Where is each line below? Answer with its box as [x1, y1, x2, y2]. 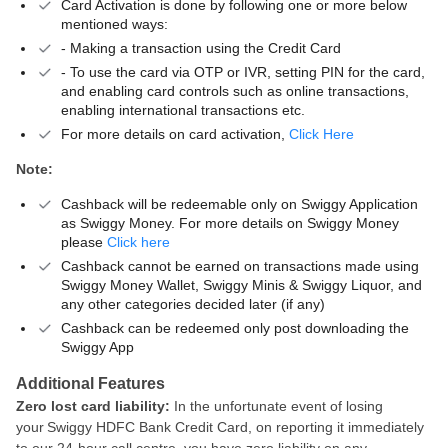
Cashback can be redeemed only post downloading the [61, 320, 409, 336]
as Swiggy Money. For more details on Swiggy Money [61, 215, 399, 231]
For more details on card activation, [61, 126, 289, 142]
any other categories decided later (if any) [61, 296, 325, 312]
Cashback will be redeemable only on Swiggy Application [61, 196, 418, 212]
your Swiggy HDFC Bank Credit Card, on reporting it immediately [16, 419, 424, 435]
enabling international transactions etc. [61, 102, 305, 118]
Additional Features [16, 375, 165, 392]
